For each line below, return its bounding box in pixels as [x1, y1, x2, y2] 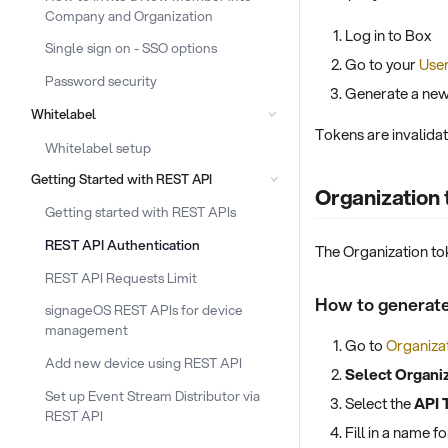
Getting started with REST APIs [45, 202, 236, 221]
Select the [345, 391, 414, 414]
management [45, 320, 128, 340]
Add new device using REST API [45, 353, 242, 372]
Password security [45, 71, 157, 90]
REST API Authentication [45, 234, 200, 254]
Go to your [345, 53, 419, 75]
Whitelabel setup [45, 137, 151, 157]
